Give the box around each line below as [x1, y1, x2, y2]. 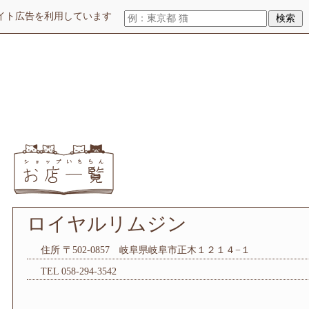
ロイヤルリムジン [27, 213, 187, 235]
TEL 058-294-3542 [41, 266, 117, 277]
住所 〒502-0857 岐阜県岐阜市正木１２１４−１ [41, 245, 250, 255]
